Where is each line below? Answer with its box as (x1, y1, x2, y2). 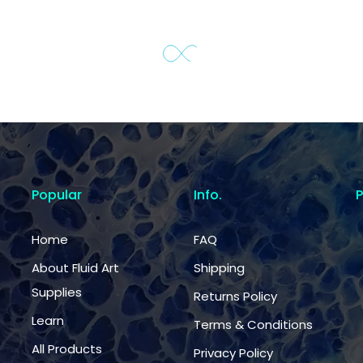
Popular (32, 185, 82, 204)
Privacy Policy (194, 344, 273, 361)
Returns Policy (194, 287, 277, 305)
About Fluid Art (32, 258, 119, 276)
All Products (32, 340, 102, 357)
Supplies (32, 283, 82, 301)
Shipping (194, 258, 245, 276)
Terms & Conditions (194, 315, 313, 333)
